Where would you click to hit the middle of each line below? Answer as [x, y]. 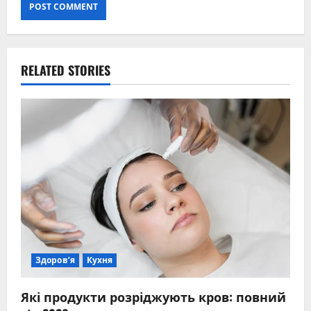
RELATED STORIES [66, 70]
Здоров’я [55, 260]
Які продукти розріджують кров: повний [153, 297]
